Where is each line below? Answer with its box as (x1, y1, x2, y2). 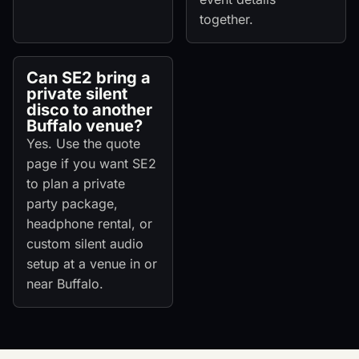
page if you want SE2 (26, 155, 156, 172)
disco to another (26, 100, 152, 120)
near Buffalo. (26, 276, 103, 292)
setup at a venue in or (26, 256, 157, 272)
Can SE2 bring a (26, 68, 151, 88)
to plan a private (26, 175, 125, 192)
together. (200, 11, 253, 28)
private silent (26, 84, 127, 104)
